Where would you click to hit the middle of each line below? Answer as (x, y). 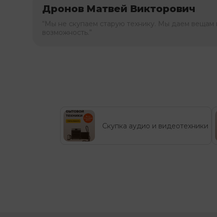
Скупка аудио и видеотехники (155, 126)
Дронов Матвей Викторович (119, 9)
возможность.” (67, 33)
